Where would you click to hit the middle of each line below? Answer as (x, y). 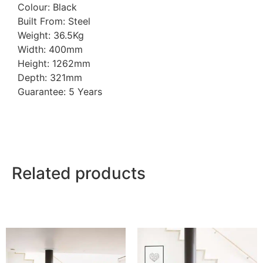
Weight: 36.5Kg (51, 36)
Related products (79, 173)
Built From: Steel (54, 21)
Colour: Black (47, 7)
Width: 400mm (50, 50)
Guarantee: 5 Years (60, 92)
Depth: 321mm (50, 78)
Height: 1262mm (54, 64)
